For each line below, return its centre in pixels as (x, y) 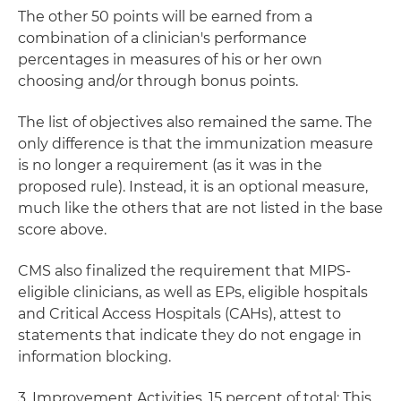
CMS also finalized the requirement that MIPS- (184, 271)
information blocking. (94, 357)
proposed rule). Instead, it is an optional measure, (193, 187)
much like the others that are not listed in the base (200, 208)
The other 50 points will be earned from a (165, 17)
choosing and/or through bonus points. (158, 81)
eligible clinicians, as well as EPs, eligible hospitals (193, 292)
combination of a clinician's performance (162, 38)
